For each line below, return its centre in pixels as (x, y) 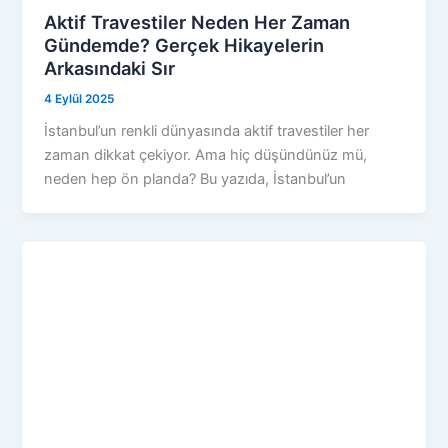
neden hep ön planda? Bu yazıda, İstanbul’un (195, 179)
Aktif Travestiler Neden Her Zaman (197, 21)
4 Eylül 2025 (79, 98)
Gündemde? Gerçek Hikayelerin (184, 44)
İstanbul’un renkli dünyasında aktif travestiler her (207, 131)
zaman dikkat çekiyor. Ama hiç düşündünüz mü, (206, 155)
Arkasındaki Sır (110, 67)
